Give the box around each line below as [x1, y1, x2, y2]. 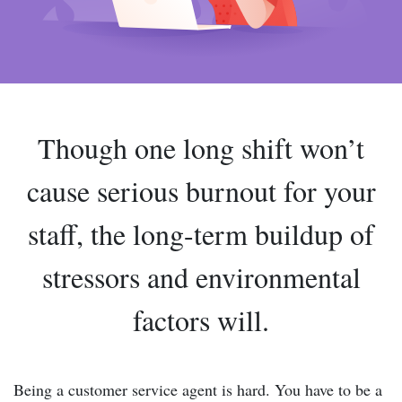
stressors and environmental [41, 258, 361, 296]
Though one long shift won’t [38, 128, 364, 167]
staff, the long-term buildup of [28, 214, 374, 253]
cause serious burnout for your [26, 171, 376, 210]
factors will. [133, 301, 269, 339]
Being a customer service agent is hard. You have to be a [13, 379, 382, 400]
